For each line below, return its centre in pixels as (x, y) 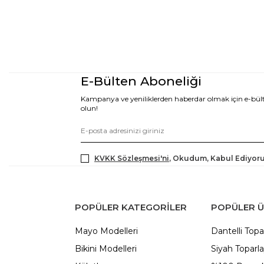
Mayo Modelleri (106, 231)
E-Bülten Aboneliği (141, 81)
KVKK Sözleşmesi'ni (132, 158)
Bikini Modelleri (106, 248)
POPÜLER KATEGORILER (131, 207)
